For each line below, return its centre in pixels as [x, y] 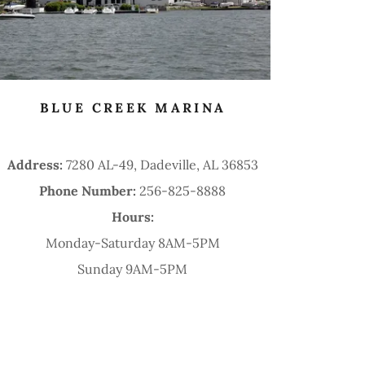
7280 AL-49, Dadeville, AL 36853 [162, 165]
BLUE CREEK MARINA [133, 108]
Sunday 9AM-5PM [133, 269]
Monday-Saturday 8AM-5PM [132, 243]
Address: [36, 165]
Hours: [132, 217]
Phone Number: [90, 191]
